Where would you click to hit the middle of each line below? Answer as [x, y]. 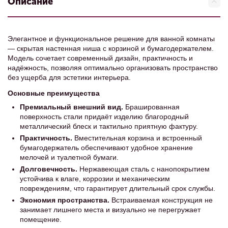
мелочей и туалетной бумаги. [69, 157]
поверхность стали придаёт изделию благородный [104, 117]
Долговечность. [49, 169]
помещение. [41, 219]
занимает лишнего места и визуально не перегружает [110, 210]
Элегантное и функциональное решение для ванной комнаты [111, 39]
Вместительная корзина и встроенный [137, 138]
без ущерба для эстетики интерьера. [69, 77]
